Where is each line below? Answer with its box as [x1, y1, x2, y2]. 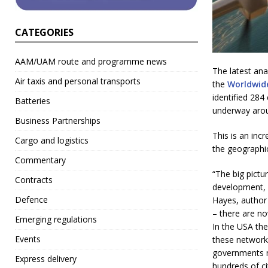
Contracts [15, 174, 53, 186]
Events [15, 233, 41, 245]
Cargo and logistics [15, 135, 89, 147]
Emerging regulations [15, 214, 97, 226]
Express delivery [15, 253, 77, 265]
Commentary [15, 154, 66, 166]
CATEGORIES [15, 26, 74, 39]
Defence [15, 194, 48, 206]
